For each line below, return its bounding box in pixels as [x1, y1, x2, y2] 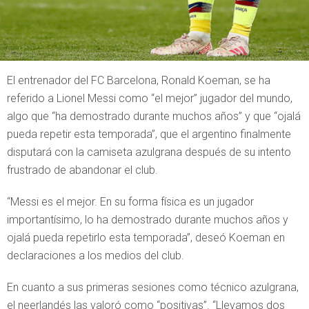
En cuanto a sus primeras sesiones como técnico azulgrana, [7, 281, 299, 294]
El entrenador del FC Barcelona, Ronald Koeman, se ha [7, 74, 270, 87]
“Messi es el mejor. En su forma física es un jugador [7, 195, 254, 208]
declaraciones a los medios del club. [7, 249, 184, 262]
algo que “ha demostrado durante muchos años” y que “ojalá [7, 110, 301, 123]
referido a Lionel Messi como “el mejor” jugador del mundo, [7, 92, 292, 105]
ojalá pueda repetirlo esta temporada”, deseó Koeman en [7, 231, 285, 244]
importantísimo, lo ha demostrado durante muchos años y [7, 213, 288, 226]
